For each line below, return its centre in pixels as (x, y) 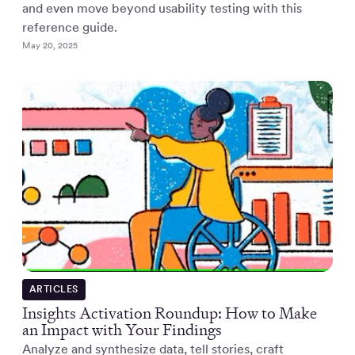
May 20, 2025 (50, 46)
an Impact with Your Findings (122, 329)
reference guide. (70, 28)
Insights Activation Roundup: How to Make (170, 313)
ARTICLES (53, 289)
